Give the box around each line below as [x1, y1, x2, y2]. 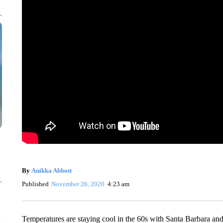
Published [21, 180, 49, 188]
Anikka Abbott [31, 166, 72, 174]
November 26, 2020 [51, 180, 105, 188]
